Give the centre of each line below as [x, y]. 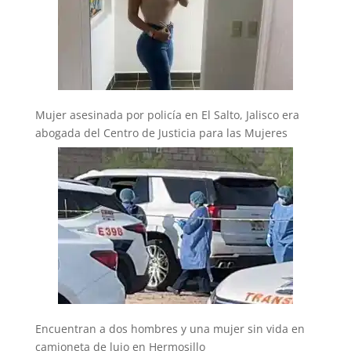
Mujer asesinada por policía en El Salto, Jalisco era [167, 114]
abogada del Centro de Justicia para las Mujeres [161, 132]
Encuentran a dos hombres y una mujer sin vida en [170, 328]
